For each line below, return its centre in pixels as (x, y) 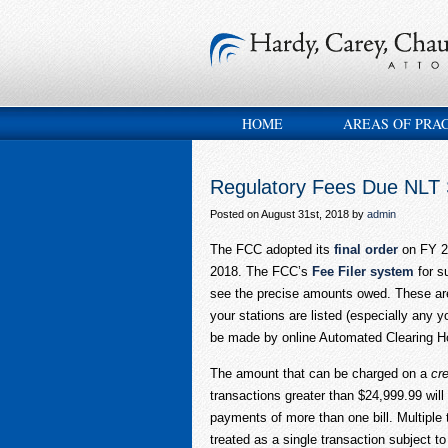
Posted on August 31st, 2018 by (288, 214)
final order (366, 249)
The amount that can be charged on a (320, 373)
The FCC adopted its (272, 249)
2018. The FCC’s (261, 271)
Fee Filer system (363, 271)
